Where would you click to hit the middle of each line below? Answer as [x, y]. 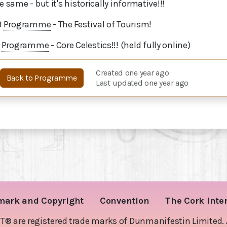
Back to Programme [42, 78]
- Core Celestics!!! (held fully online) [120, 45]
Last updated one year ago [142, 83]
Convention [124, 200]
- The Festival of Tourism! [101, 24]
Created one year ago [132, 73]
